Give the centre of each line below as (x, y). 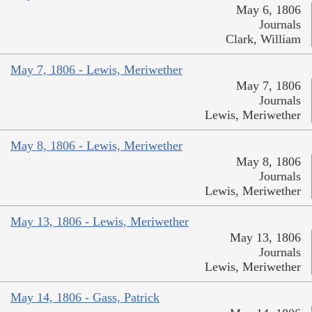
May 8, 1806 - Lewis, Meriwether (96, 146)
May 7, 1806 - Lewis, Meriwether (96, 70)
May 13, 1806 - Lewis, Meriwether (100, 222)
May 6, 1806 (268, 10)
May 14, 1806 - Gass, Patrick (85, 298)
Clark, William (263, 39)
